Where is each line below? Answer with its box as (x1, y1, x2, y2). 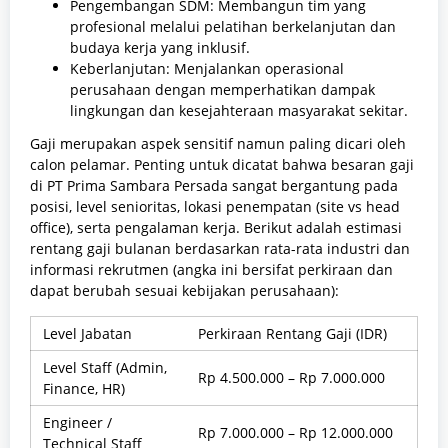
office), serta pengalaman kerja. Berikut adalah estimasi (30, 217, 402, 237)
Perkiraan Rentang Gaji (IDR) (198, 323, 387, 343)
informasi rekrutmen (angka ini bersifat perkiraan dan (30, 259, 393, 279)
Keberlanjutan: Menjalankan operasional (70, 59, 344, 79)
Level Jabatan (43, 323, 132, 343)
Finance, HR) (43, 378, 125, 398)
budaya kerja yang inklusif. (70, 38, 250, 58)
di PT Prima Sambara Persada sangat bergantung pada (30, 175, 398, 195)
